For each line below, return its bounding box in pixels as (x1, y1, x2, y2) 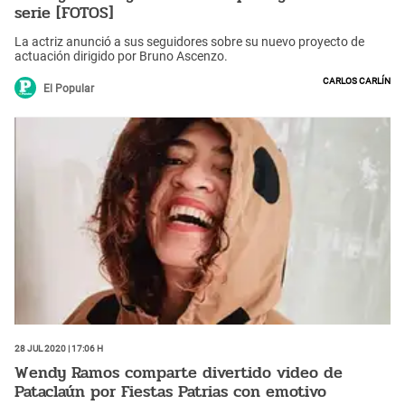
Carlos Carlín (323, 71, 391, 87)
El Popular (43, 81, 94, 95)
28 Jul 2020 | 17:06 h (14, 339, 103, 354)
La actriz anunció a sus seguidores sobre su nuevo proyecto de (14, 33, 364, 49)
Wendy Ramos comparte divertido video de (14, 360, 343, 386)
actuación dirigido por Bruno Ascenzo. (14, 48, 228, 63)
